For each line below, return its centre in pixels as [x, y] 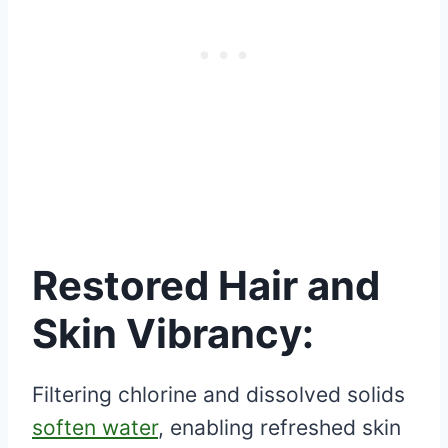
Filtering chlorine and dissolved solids [218, 394]
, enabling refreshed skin [279, 427]
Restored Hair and [206, 285]
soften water [95, 427]
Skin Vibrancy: [173, 333]
